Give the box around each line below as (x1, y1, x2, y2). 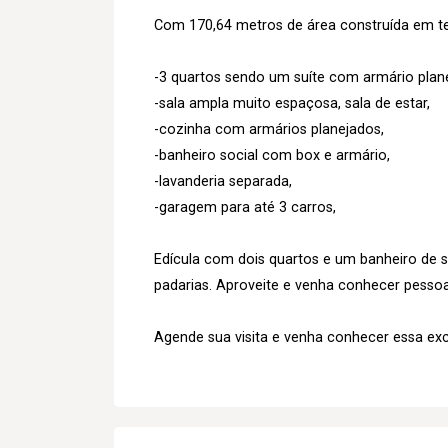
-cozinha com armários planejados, (154, 120, 384, 138)
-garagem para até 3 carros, (154, 198, 336, 216)
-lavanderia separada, (154, 172, 292, 190)
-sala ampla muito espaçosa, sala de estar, (154, 94, 430, 112)
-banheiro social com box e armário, (154, 146, 390, 164)
